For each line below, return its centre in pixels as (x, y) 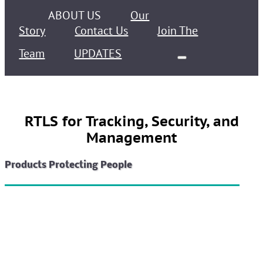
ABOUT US (75, 16)
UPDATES (98, 54)
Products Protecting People (68, 165)
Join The (178, 31)
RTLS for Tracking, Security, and (131, 122)
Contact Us (102, 31)
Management (131, 138)
